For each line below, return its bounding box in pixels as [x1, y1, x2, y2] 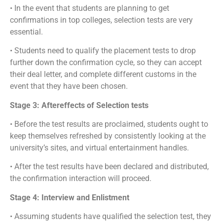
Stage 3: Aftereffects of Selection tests [10, 100, 148, 110]
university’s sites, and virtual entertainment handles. [10, 143, 189, 152]
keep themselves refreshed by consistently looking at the [10, 131, 206, 141]
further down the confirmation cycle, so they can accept [10, 58, 202, 68]
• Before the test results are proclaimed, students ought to [10, 119, 208, 129]
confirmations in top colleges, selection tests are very [10, 15, 193, 25]
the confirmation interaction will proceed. [10, 174, 151, 184]
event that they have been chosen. [10, 81, 128, 91]
